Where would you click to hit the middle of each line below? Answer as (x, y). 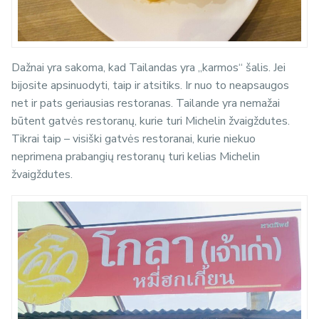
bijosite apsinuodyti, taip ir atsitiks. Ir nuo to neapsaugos (150, 85)
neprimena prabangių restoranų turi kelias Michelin (136, 156)
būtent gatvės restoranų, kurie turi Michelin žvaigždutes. (151, 121)
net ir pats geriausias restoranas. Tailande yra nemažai (146, 103)
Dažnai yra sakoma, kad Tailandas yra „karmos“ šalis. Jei (148, 67)
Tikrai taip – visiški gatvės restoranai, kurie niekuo (134, 138)
